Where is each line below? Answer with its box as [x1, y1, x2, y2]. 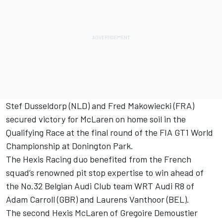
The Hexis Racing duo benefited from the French [6, 154, 191, 165]
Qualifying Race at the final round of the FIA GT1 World [6, 127, 213, 138]
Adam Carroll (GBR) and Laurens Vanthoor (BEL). [6, 194, 189, 205]
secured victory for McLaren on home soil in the [6, 113, 186, 125]
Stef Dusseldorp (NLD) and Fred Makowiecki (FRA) [6, 100, 194, 111]
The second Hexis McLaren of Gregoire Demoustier [6, 207, 198, 219]
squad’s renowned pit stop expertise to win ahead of [6, 167, 204, 178]
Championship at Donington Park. [6, 140, 133, 152]
